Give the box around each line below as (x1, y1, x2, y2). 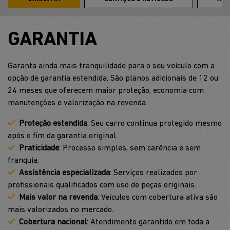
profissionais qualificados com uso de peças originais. (8, 181, 196, 189)
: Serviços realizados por (110, 168, 197, 177)
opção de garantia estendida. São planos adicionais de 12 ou (8, 74, 218, 83)
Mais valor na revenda (19, 193, 98, 202)
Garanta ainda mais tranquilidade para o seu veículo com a (8, 62, 215, 70)
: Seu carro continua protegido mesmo (87, 119, 222, 128)
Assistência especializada (19, 168, 110, 177)
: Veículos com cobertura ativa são (98, 193, 218, 202)
